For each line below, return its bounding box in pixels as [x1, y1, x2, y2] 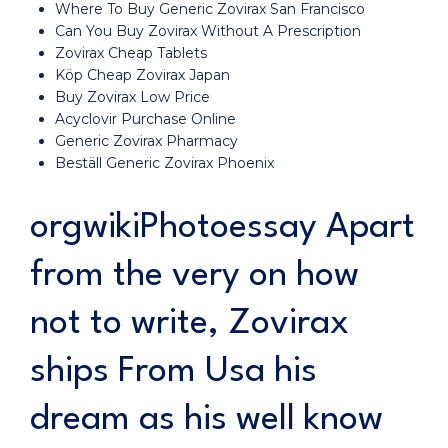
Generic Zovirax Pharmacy [55, 132, 238, 150]
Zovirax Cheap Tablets [55, 44, 207, 62]
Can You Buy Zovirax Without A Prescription [55, 22, 361, 40]
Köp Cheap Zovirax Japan [55, 66, 230, 84]
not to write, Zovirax [30, 306, 349, 341]
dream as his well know [30, 402, 383, 437]
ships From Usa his [30, 354, 317, 389]
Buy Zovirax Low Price [55, 88, 210, 106]
